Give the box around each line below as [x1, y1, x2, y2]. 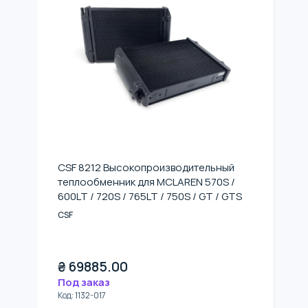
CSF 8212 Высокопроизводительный [58, 160, 234, 175]
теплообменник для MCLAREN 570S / [58, 175, 235, 189]
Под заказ [58, 274, 110, 289]
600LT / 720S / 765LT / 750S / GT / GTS [58, 189, 242, 203]
